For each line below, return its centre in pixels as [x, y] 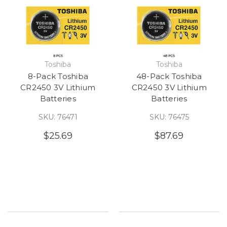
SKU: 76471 [58, 117]
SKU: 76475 [169, 117]
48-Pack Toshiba [169, 76]
